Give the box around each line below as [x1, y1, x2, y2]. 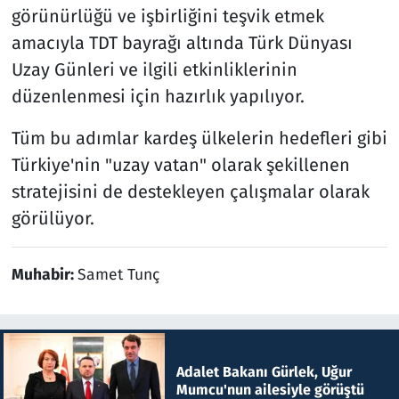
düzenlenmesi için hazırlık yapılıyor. [11, 85, 305, 107]
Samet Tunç [77, 265, 159, 284]
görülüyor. [11, 207, 94, 229]
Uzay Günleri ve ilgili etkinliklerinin [11, 58, 297, 80]
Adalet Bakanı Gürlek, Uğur [175, 362, 352, 380]
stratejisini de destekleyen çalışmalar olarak [11, 180, 370, 202]
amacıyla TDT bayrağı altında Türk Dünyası [11, 31, 353, 53]
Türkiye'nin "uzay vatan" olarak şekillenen [11, 153, 350, 175]
